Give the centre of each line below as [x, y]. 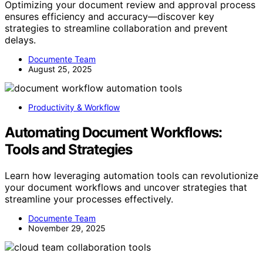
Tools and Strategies [69, 149]
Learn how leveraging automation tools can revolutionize [131, 175]
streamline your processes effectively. [89, 199]
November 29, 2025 [67, 228]
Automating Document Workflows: [113, 132]
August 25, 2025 [60, 69]
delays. [20, 40]
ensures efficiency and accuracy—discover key [109, 16]
